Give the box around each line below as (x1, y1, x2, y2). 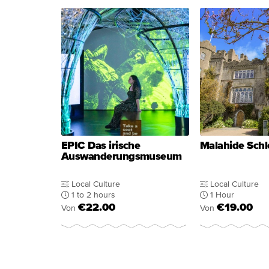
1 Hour (210, 190, 234, 199)
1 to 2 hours (71, 190, 115, 199)
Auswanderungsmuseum (61, 151, 182, 162)
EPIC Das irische (61, 140, 141, 151)
